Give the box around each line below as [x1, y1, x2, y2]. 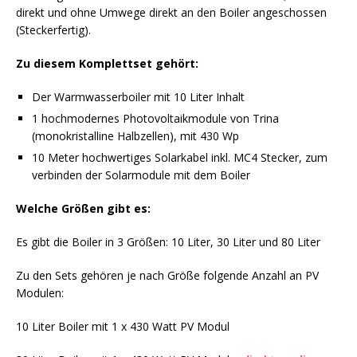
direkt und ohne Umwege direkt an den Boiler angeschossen [16, 4, 327, 20]
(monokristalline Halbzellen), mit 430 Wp [32, 127, 239, 143]
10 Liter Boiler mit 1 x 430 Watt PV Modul [16, 318, 229, 334]
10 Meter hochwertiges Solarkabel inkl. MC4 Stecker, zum [32, 149, 328, 165]
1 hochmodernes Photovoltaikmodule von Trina [32, 110, 282, 126]
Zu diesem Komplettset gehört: [16, 55, 198, 71]
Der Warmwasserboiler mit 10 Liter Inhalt [32, 88, 245, 104]
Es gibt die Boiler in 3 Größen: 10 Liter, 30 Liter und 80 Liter [16, 233, 320, 249]
